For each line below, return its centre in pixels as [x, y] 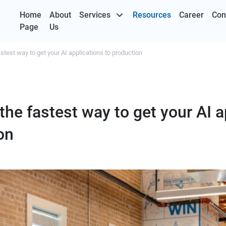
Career [191, 15]
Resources [152, 15]
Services [95, 15]
